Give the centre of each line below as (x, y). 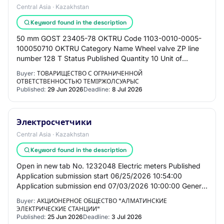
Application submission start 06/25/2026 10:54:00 (99, 176)
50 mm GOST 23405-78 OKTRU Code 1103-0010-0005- (109, 38)
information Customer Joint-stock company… (90, 196)
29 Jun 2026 (65, 89)
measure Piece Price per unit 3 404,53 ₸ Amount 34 (102, 68)
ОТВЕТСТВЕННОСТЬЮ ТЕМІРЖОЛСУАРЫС (78, 81)
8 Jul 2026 (127, 89)
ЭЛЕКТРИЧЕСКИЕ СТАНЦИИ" (58, 209)
